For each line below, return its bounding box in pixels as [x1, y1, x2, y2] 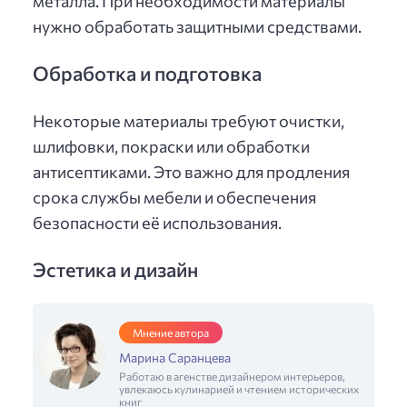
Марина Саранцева [119, 350, 231, 366]
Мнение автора [133, 326, 209, 340]
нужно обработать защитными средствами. [33, 16, 362, 37]
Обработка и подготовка [33, 61, 262, 85]
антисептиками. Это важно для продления [33, 161, 350, 182]
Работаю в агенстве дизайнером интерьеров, [119, 370, 345, 383]
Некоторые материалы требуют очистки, [33, 110, 344, 131]
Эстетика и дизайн [33, 256, 198, 281]
